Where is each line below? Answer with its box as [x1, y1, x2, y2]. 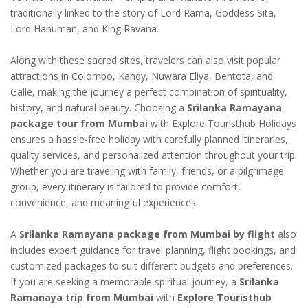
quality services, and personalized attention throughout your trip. [10, 148, 297, 162]
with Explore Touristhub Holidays [148, 116, 296, 130]
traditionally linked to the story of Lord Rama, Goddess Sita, [10, 5, 276, 19]
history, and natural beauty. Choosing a [10, 100, 187, 114]
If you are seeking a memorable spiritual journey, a [10, 274, 239, 288]
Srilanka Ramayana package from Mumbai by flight [19, 227, 275, 241]
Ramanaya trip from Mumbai [10, 290, 153, 304]
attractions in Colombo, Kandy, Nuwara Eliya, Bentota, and [10, 69, 273, 82]
